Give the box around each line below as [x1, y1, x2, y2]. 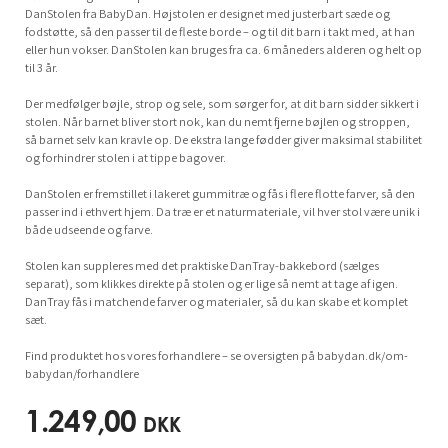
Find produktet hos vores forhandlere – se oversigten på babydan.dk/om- [24, 347, 408, 365]
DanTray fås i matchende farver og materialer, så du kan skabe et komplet [24, 293, 408, 311]
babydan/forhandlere [24, 365, 139, 383]
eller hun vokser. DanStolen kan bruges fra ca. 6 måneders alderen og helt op [24, 41, 422, 59]
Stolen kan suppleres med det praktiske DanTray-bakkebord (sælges [24, 257, 379, 275]
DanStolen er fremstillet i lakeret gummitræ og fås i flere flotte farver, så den [24, 185, 415, 203]
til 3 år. [24, 59, 58, 77]
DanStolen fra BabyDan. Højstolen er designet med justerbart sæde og [24, 5, 390, 23]
